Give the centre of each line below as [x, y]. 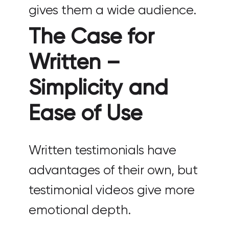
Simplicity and [98, 88]
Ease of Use [85, 114]
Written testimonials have [102, 151]
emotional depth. [80, 210]
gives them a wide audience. [112, 10]
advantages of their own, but [113, 170]
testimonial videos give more [112, 190]
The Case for [91, 37]
